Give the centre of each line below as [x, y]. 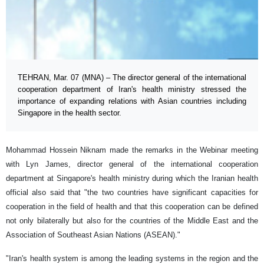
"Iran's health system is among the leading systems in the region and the [132, 258]
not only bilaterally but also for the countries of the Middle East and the [132, 220]
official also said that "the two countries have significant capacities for [132, 192]
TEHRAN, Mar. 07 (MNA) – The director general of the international [132, 77]
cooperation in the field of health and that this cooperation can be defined [132, 206]
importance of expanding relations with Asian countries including [132, 101]
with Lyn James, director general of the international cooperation [132, 164]
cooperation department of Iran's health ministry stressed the [132, 89]
